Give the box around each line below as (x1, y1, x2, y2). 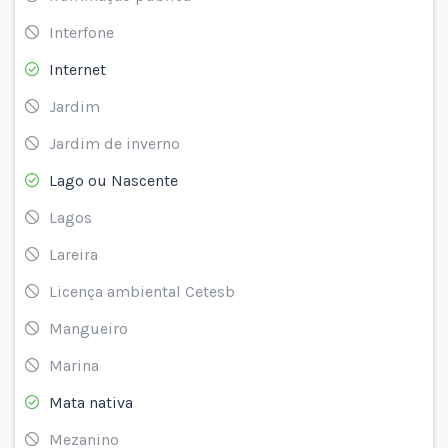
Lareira (49, 244, 98, 264)
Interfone (49, 22, 114, 42)
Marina (49, 355, 99, 375)
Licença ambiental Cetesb (49, 281, 235, 301)
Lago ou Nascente (49, 170, 178, 190)
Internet (49, 59, 106, 79)
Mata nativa (49, 392, 133, 412)
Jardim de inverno (49, 133, 180, 153)
